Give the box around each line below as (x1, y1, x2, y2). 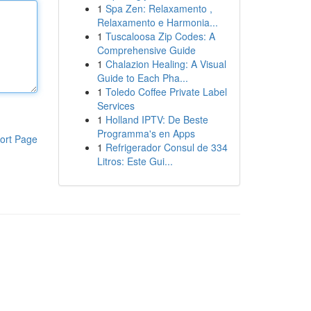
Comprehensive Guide (96, 43, 196, 57)
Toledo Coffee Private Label (105, 85, 227, 99)
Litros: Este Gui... (96, 154, 173, 168)
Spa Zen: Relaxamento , (105, 1, 212, 15)
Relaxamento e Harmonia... (96, 15, 218, 29)
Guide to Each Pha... (96, 71, 188, 85)
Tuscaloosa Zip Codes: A (105, 29, 215, 43)
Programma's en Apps (96, 126, 195, 140)
